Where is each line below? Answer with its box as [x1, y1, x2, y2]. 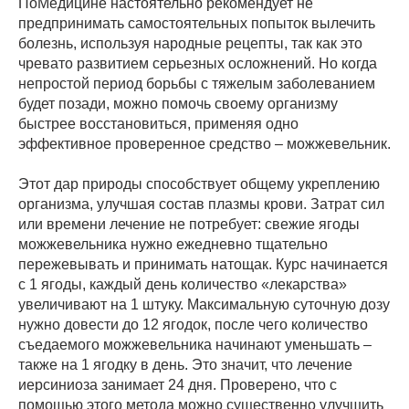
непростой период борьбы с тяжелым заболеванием [18, 76, 375, 92]
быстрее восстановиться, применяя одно [18, 116, 299, 132]
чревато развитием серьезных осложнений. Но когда [18, 56, 377, 72]
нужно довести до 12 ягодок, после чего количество [18, 317, 368, 333]
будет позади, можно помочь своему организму [18, 96, 338, 112]
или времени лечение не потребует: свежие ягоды [18, 216, 360, 233]
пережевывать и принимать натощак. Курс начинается [18, 257, 388, 273]
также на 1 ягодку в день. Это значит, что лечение [18, 357, 352, 373]
